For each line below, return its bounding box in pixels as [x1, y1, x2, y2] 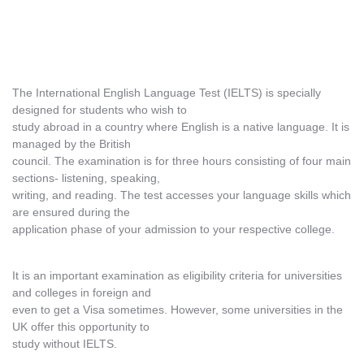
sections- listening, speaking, [12, 171, 160, 185]
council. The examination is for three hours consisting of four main [12, 154, 351, 168]
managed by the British [12, 137, 131, 151]
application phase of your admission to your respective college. [12, 223, 335, 236]
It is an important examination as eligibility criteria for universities [12, 268, 342, 282]
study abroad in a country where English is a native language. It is [12, 120, 349, 134]
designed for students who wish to [12, 103, 187, 117]
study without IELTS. [12, 336, 117, 350]
